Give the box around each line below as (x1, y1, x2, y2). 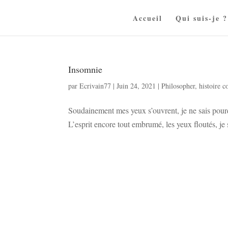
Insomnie (68, 63, 103, 75)
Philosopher (161, 81, 195, 91)
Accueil (133, 13, 162, 23)
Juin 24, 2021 (117, 81, 156, 91)
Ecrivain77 (79, 81, 111, 91)
